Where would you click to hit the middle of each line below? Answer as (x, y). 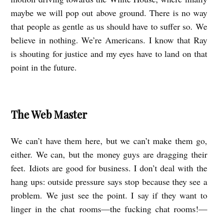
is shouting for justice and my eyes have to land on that (109, 54)
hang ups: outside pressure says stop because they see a (109, 181)
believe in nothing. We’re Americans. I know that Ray (109, 40)
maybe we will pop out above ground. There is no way (109, 13)
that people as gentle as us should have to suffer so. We (109, 27)
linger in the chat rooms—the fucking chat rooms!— (109, 209)
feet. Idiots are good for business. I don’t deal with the (109, 168)
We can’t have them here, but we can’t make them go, (109, 140)
